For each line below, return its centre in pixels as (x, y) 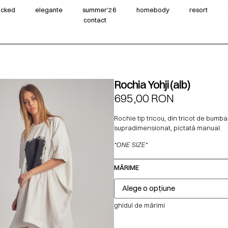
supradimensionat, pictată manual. (168, 128)
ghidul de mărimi (139, 205)
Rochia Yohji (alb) (152, 84)
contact (95, 20)
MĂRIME (126, 167)
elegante (49, 10)
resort (198, 10)
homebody (153, 10)
